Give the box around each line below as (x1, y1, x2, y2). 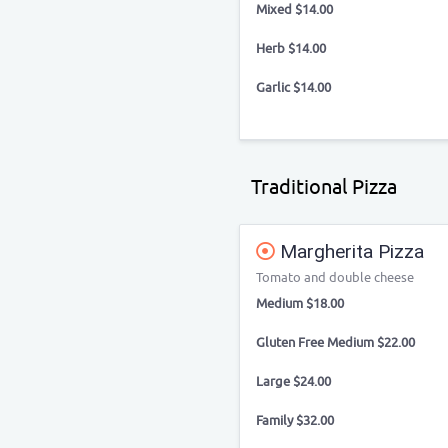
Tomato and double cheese (256, 269, 414, 286)
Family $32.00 (256, 412, 334, 429)
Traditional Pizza (251, 175, 397, 200)
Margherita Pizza (275, 240, 424, 263)
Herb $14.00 (256, 40, 326, 57)
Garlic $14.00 (256, 79, 331, 96)
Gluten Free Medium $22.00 (256, 334, 415, 351)
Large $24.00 (256, 373, 331, 390)
